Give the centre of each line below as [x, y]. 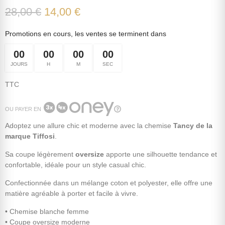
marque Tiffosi [30, 136]
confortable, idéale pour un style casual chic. [76, 165]
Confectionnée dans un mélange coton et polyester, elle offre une [109, 183]
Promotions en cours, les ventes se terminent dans [86, 34]
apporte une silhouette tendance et [160, 154]
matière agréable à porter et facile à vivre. [72, 194]
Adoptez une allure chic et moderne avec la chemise [89, 126]
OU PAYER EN [23, 109]
